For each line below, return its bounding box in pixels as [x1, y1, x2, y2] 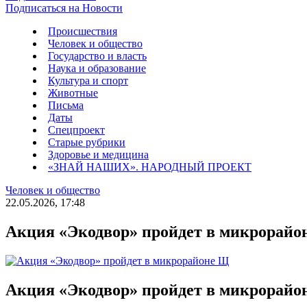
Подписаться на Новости [5, 2, 123, 14]
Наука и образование [48, 62, 146, 74]
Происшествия [48, 25, 117, 37]
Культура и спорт [48, 75, 128, 86]
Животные [48, 87, 98, 99]
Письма [48, 99, 84, 111]
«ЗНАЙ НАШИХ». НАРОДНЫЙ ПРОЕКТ [48, 161, 251, 173]
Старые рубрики [48, 136, 125, 148]
